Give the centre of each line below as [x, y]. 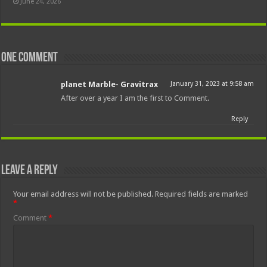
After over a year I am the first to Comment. [135, 98]
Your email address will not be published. [83, 194]
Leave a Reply [30, 170]
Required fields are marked [202, 194]
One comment [30, 58]
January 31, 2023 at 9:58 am [212, 83]
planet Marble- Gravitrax [110, 84]
